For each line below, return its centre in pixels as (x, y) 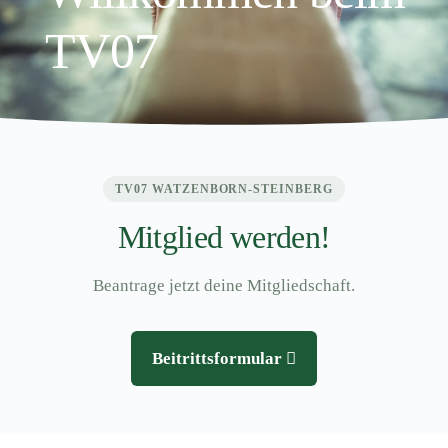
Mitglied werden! (224, 236)
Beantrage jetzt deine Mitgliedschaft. (224, 285)
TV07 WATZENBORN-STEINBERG (224, 188)
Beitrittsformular (219, 358)
